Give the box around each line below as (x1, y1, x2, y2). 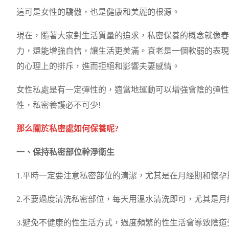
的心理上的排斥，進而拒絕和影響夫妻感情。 (16, 62, 180, 71)
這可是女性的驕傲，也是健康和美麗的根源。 (16, 8, 180, 17)
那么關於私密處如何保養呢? (16, 124, 119, 133)
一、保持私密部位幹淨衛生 (16, 148, 114, 157)
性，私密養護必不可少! (16, 101, 101, 110)
